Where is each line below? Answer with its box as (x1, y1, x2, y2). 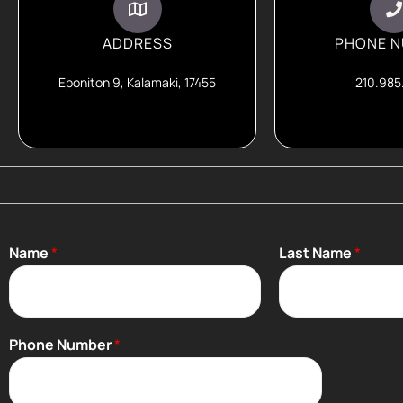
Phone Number (9, 335, 114, 354)
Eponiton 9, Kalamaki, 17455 (58, 74, 216, 91)
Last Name (279, 243, 354, 263)
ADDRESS (102, 33, 173, 53)
